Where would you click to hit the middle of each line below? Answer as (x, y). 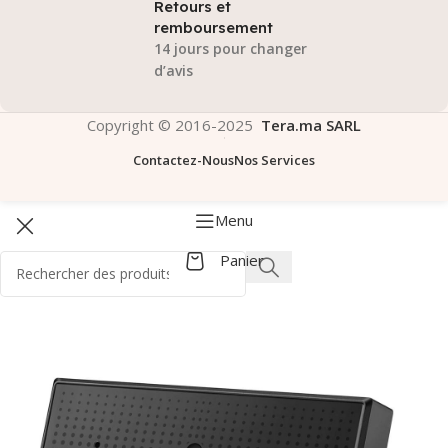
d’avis (173, 70)
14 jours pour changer (230, 48)
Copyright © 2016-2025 (174, 124)
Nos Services (274, 159)
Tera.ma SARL (311, 124)
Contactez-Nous (183, 159)
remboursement (213, 27)
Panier (241, 260)
